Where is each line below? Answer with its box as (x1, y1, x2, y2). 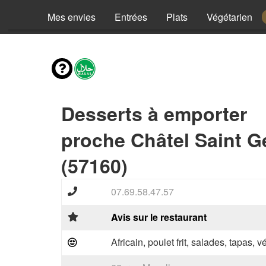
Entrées (115, 10, 147, 24)
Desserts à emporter (61, 100, 247, 127)
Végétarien (207, 10, 252, 24)
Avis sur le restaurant (111, 210, 207, 224)
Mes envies (47, 10, 96, 24)
